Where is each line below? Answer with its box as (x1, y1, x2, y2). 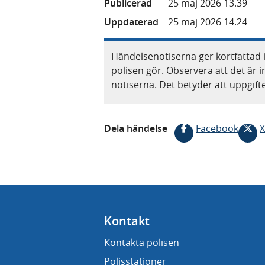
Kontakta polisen (104, 236, 179, 249)
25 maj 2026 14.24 (168, 15, 247, 28)
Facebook (196, 121, 238, 135)
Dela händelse (104, 121, 167, 135)
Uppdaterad (104, 15, 159, 28)
